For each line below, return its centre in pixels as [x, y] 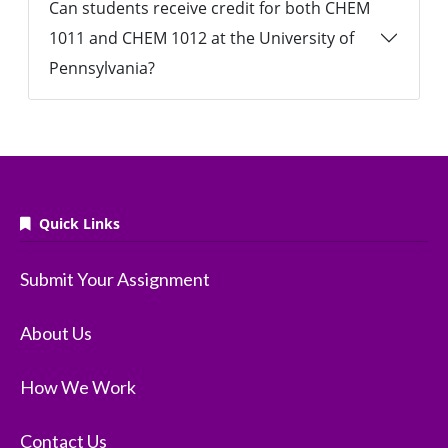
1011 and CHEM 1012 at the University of [201, 38]
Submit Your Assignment [115, 279]
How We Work [78, 387]
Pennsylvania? [102, 68]
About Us [56, 333]
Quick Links [75, 224]
